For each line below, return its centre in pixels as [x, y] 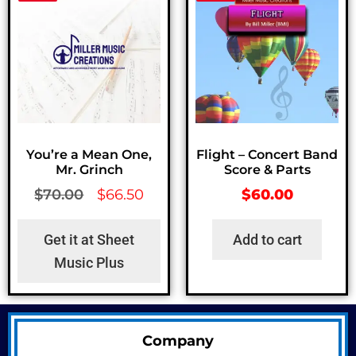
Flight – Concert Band [267, 154]
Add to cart [267, 240]
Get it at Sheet [89, 240]
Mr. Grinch [89, 169]
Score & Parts [267, 169]
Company [178, 341]
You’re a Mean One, [89, 154]
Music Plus [89, 263]
